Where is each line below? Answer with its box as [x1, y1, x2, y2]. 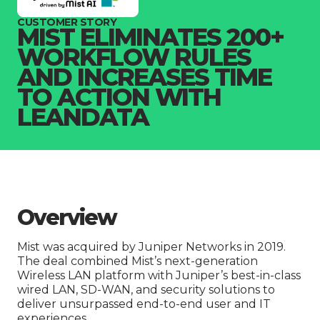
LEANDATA [17, 102, 149, 133]
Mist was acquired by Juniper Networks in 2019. [17, 240, 286, 254]
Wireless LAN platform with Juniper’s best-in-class [17, 269, 301, 283]
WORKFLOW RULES [17, 42, 251, 73]
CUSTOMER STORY [17, 16, 117, 29]
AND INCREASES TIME [17, 62, 271, 93]
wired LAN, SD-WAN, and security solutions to [17, 283, 275, 297]
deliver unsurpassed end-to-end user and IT [17, 297, 271, 311]
